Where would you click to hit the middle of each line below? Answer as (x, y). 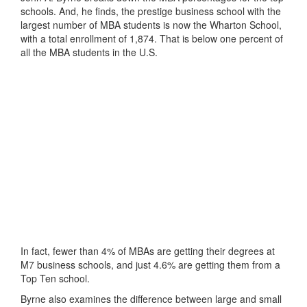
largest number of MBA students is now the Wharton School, (151, 24)
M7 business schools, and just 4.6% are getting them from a (150, 264)
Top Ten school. (57, 278)
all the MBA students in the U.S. (90, 52)
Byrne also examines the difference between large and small (151, 298)
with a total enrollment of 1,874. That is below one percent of (152, 38)
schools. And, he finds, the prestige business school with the (151, 11)
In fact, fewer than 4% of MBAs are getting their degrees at (148, 250)
